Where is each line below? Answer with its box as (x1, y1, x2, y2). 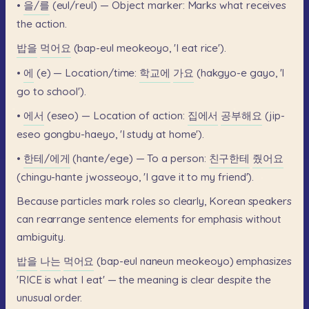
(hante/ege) (72, 152, 133, 166)
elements (134, 212, 179, 226)
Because (17, 195, 59, 208)
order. (54, 291, 82, 305)
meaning (137, 273, 179, 287)
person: (170, 152, 206, 166)
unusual (17, 291, 52, 305)
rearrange (36, 212, 86, 226)
